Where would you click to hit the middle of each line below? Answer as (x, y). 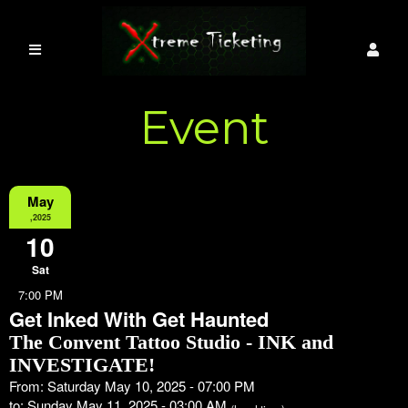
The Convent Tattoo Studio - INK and (171, 342)
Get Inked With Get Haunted (139, 319)
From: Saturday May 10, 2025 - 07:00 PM (132, 386)
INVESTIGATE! (82, 365)
